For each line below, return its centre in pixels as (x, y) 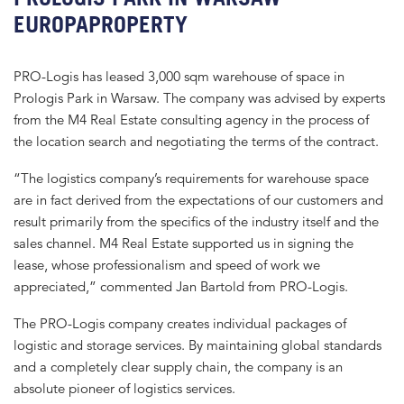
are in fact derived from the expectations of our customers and (198, 199)
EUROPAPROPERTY (101, 24)
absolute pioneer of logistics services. (124, 388)
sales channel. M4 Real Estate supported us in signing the (184, 243)
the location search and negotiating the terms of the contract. (196, 142)
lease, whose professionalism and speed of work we (167, 264)
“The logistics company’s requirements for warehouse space (191, 178)
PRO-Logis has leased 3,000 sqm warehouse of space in (179, 77)
